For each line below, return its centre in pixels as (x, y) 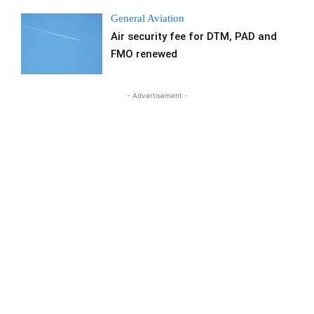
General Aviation (148, 18)
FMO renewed (144, 54)
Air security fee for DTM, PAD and (194, 36)
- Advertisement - (157, 96)
